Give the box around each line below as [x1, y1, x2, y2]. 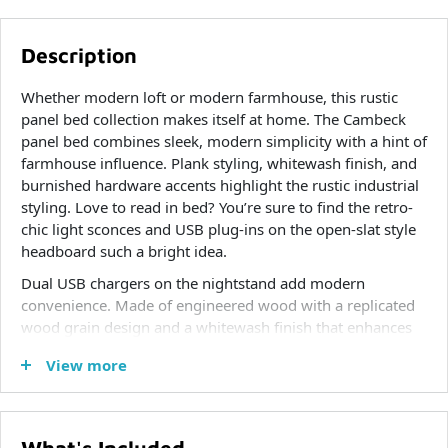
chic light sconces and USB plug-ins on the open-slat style [21, 218, 416, 239]
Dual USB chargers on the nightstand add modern [21, 273, 365, 294]
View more [46, 355, 127, 376]
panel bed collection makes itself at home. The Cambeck [21, 108, 406, 129]
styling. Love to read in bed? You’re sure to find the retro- [21, 196, 413, 217]
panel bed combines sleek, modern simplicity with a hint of [21, 130, 427, 151]
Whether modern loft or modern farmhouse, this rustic [21, 86, 398, 107]
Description [21, 43, 137, 68]
